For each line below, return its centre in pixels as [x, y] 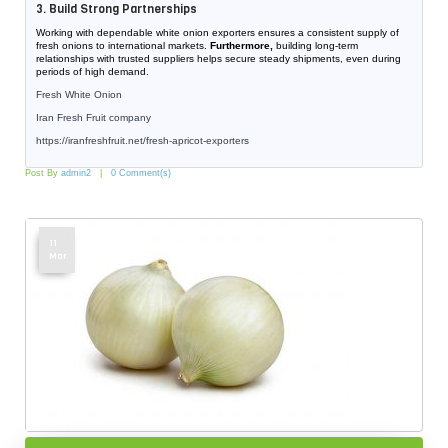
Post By [43, 173]
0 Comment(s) [141, 173]
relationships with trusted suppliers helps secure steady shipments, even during [218, 58]
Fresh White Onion [79, 94]
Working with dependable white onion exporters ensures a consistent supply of [217, 32]
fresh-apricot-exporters [197, 140]
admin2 [76, 173]
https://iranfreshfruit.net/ [91, 140]
